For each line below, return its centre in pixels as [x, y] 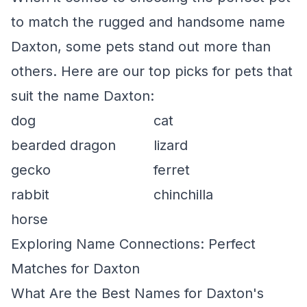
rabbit [30, 195]
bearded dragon [63, 145]
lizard [171, 145]
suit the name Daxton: [83, 96]
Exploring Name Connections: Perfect [133, 244]
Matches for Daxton [75, 269]
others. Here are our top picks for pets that [152, 71]
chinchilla [183, 195]
